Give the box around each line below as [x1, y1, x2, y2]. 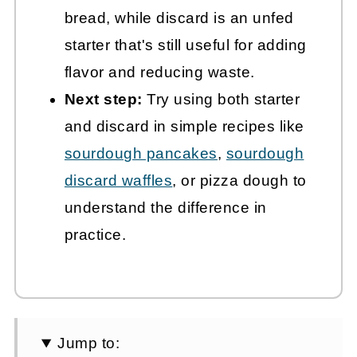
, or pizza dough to [172, 172, 307, 190]
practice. [64, 226, 127, 244]
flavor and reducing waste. [64, 64, 255, 81]
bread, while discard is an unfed [64, 10, 294, 27]
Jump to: [57, 335, 120, 352]
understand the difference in [64, 199, 267, 217]
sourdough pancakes [64, 145, 218, 163]
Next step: [64, 91, 143, 108]
